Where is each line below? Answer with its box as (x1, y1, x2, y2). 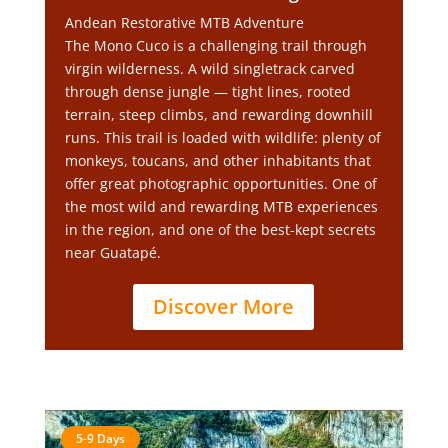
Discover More (153, 293, 295, 320)
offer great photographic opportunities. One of (64, 174, 377, 193)
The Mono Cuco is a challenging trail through (64, 36, 367, 55)
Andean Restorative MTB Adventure (64, 13, 304, 32)
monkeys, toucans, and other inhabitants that (64, 151, 371, 170)
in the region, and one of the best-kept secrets (64, 220, 376, 239)
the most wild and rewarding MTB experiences (64, 197, 378, 216)
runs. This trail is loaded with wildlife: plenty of (64, 128, 381, 147)
